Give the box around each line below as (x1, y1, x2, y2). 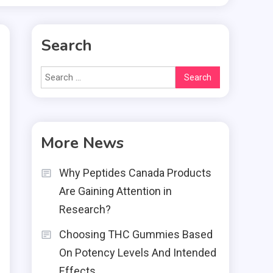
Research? (59, 203, 111, 216)
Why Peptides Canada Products (59, 166, 211, 179)
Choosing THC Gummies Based (59, 228, 213, 241)
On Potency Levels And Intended (59, 246, 216, 259)
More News (41, 132, 124, 154)
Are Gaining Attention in (59, 185, 172, 197)
